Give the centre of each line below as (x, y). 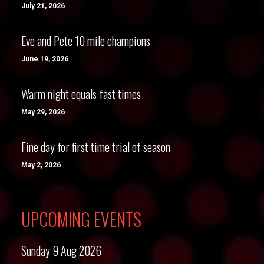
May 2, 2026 (41, 165)
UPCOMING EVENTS (81, 219)
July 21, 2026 (43, 6)
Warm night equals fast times (81, 94)
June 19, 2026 (45, 59)
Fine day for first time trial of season (96, 147)
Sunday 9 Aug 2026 (61, 250)
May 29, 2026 (43, 112)
